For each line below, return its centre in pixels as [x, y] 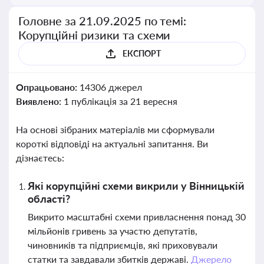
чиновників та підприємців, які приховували [123, 245]
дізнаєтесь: [40, 158]
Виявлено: [40, 101]
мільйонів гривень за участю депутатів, [113, 231]
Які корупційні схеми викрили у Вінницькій [136, 186]
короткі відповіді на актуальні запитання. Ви [112, 143]
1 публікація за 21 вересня [120, 101]
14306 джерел [110, 87]
